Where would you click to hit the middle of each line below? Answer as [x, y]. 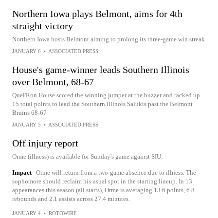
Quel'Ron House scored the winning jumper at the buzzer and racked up [106, 95]
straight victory [43, 26]
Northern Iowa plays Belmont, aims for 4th [97, 14]
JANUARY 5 [27, 125]
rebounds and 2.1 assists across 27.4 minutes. [71, 199]
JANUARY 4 [27, 213]
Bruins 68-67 [29, 113]
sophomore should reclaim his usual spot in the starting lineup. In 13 [102, 181]
